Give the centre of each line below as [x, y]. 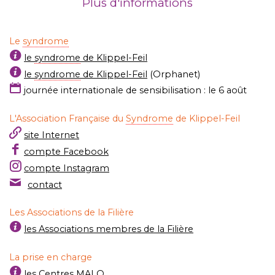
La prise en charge [51, 258]
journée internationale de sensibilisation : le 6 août [134, 91]
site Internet [52, 135]
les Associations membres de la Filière [109, 229]
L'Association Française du [68, 119]
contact [45, 184]
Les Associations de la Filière [72, 213]
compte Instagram [67, 168]
